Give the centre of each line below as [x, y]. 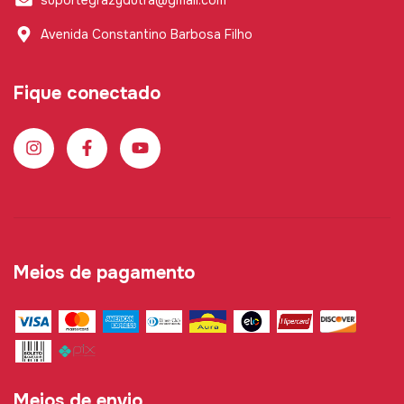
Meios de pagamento [104, 273]
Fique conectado [87, 93]
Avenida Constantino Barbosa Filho [147, 34]
